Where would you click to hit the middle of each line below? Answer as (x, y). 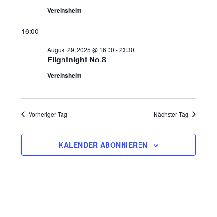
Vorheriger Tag (48, 114)
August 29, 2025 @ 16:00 (81, 50)
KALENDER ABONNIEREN (103, 145)
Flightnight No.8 (77, 59)
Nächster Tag (171, 114)
